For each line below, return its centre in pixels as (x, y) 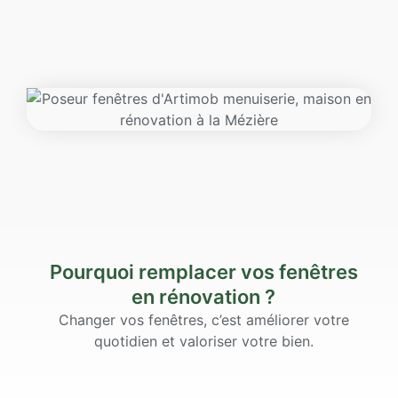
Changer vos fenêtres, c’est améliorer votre (203, 320)
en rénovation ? (203, 297)
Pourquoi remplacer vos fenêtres (203, 272)
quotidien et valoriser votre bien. (203, 341)
